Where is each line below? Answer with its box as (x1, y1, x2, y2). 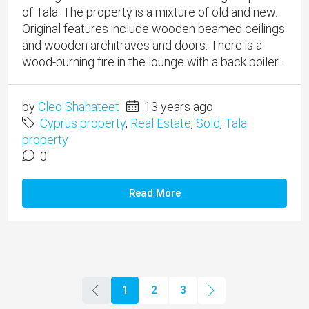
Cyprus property (40, 116, 126, 131)
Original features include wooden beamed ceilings (22, 21, 285, 37)
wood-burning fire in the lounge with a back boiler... (22, 54, 284, 70)
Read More (128, 187, 181, 200)
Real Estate (130, 116, 191, 131)
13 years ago (141, 99, 213, 114)
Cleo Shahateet (38, 99, 119, 114)
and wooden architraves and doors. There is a (22, 38, 262, 53)
